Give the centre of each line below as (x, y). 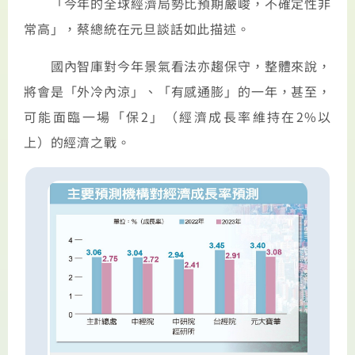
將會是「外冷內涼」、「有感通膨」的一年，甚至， (177, 91)
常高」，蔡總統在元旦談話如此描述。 (137, 29)
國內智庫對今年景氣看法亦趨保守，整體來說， (177, 65)
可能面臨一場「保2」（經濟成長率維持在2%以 (177, 116)
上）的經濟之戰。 (77, 141)
